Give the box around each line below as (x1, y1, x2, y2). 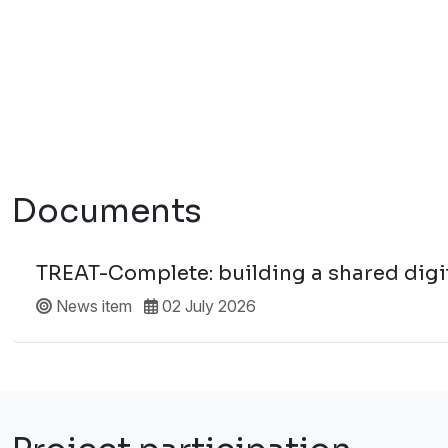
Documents (12, 190, 202, 231)
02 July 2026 (158, 295, 256, 316)
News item (52, 295, 132, 316)
